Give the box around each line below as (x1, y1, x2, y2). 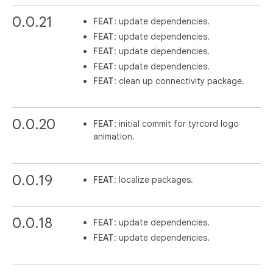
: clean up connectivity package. (114, 76, 245, 87)
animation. (93, 131, 135, 143)
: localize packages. (114, 174, 194, 186)
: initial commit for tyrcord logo (114, 118, 239, 130)
